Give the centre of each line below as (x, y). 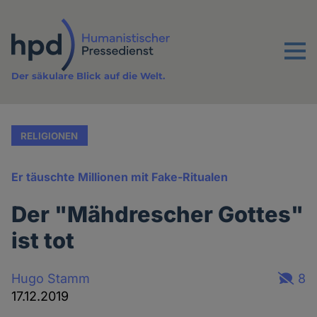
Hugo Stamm (51, 278)
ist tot (43, 241)
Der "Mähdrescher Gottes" (158, 214)
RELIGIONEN (50, 136)
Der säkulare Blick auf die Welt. (88, 76)
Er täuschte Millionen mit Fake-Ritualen (120, 177)
